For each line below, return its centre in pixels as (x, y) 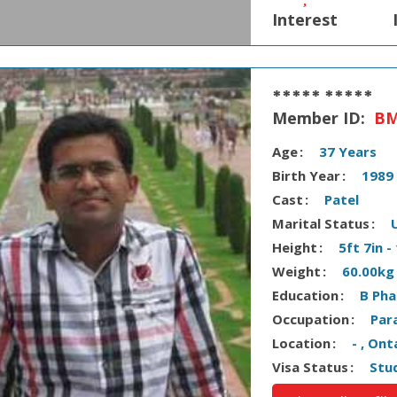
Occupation (311, 319)
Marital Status (321, 223)
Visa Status (311, 366)
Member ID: (321, 117)
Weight (297, 271)
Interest (305, 19)
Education (306, 295)
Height (295, 247)
